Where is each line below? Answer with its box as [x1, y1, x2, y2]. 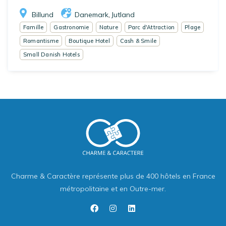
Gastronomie [53, 23, 89, 31]
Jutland [111, 10, 135, 19]
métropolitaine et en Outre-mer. [60, 184, 166, 194]
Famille [23, 23, 44, 31]
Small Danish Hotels [23, 50, 80, 58]
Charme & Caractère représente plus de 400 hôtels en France [11, 172, 215, 181]
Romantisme [23, 37, 59, 44]
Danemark [75, 10, 108, 19]
